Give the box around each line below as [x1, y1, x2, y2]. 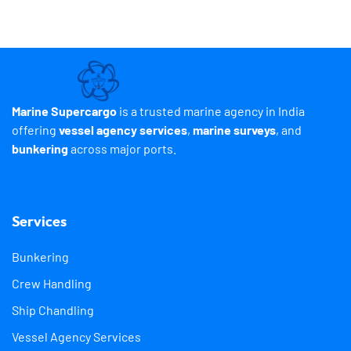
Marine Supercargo [12, 103, 117, 118]
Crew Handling [12, 275, 92, 291]
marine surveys [193, 121, 276, 137]
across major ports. [68, 140, 176, 156]
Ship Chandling [12, 302, 94, 317]
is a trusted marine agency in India [117, 103, 305, 118]
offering [12, 121, 59, 137]
